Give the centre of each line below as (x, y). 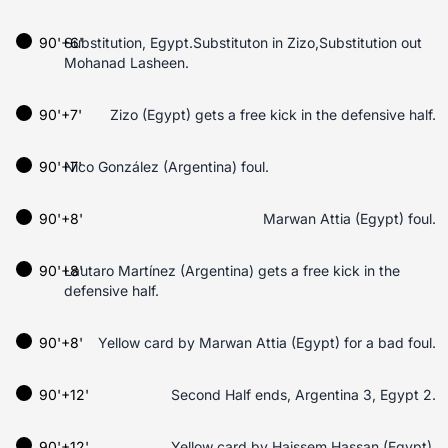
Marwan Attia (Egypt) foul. (349, 218)
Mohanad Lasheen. (126, 62)
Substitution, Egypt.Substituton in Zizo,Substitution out (243, 42)
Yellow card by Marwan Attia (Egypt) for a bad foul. (267, 342)
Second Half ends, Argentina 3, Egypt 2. (303, 394)
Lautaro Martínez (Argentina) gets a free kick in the (232, 270)
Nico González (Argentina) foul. (166, 166)
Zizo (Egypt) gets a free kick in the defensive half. (273, 114)
